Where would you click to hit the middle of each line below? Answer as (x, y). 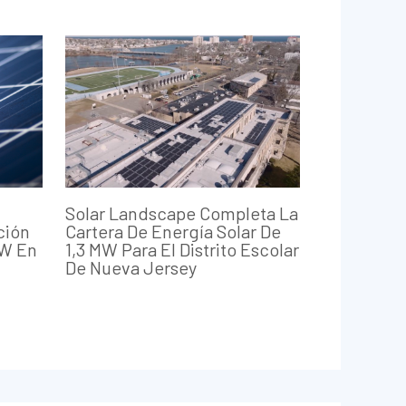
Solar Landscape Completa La (182, 213)
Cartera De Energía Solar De (174, 231)
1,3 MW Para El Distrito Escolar (183, 249)
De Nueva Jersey (131, 267)
